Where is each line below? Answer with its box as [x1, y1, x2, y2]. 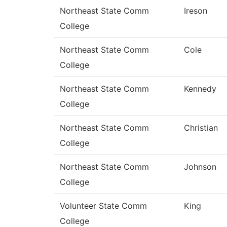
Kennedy [184, 84, 216, 94]
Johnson [184, 162, 216, 172]
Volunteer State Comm [60, 201, 147, 211]
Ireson [184, 6, 207, 16]
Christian [184, 123, 218, 133]
